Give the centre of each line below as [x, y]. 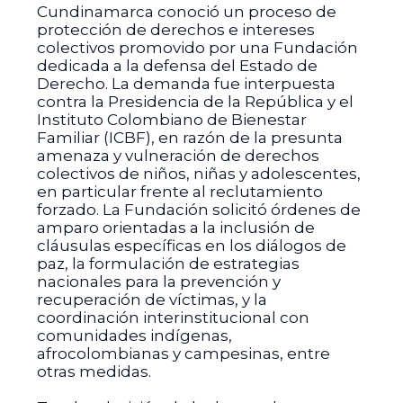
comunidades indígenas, [134, 336]
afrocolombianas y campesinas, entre [183, 354]
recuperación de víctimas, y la [152, 300]
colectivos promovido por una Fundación [197, 48]
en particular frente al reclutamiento [179, 192]
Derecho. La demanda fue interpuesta [186, 84]
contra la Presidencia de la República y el [195, 102]
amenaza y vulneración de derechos [178, 156]
